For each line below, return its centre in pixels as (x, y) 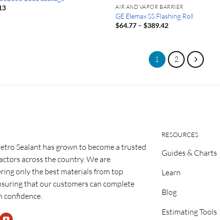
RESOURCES (180, 134)
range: (178, 32)
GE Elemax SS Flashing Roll (155, 16)
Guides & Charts (189, 152)
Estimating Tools (189, 211)
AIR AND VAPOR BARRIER (150, 7)
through (180, 46)
